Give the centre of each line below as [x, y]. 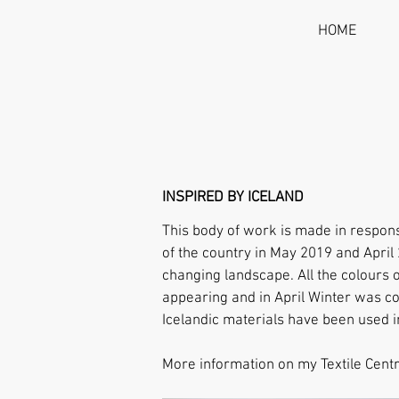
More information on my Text [254, 365]
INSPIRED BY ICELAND [233, 198]
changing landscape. [230, 276]
